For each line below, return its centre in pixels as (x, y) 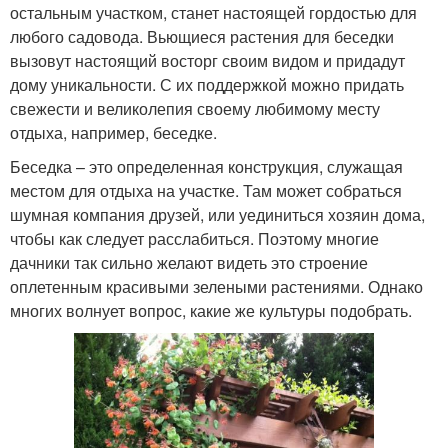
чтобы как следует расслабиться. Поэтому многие (194, 238)
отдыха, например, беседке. (113, 132)
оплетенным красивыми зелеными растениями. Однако (216, 286)
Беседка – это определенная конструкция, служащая (206, 166)
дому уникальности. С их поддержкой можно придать (207, 84)
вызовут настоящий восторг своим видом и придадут (207, 60)
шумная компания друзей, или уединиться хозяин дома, (217, 214)
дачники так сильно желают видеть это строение (189, 262)
